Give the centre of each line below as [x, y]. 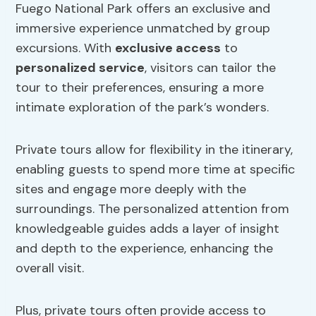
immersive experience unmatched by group [143, 29]
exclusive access [168, 48]
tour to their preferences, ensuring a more [140, 88]
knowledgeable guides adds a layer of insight [148, 229]
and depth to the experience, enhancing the [145, 249]
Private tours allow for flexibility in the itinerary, [154, 150]
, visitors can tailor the [211, 68]
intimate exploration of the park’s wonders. [142, 108]
